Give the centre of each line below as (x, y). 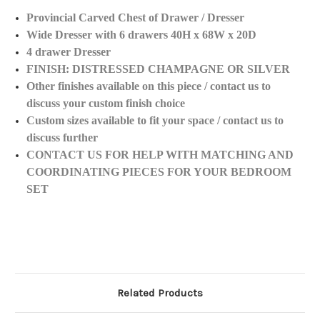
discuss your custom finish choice (106, 104)
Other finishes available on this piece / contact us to (149, 86)
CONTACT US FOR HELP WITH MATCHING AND (160, 155)
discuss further (62, 138)
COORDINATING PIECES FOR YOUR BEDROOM (159, 172)
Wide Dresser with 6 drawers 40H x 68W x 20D (142, 35)
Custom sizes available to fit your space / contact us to (155, 121)
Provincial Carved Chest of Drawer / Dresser (136, 18)
